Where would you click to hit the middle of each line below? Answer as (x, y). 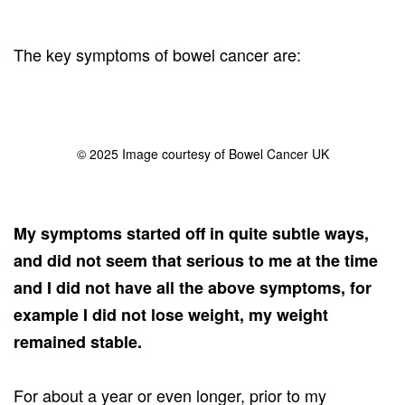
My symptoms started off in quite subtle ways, (191, 233)
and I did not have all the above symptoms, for (193, 287)
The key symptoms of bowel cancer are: (157, 54)
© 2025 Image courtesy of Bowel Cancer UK (202, 154)
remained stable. (78, 341)
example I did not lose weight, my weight (171, 314)
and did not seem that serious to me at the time (196, 260)
